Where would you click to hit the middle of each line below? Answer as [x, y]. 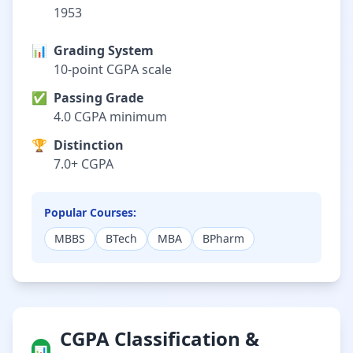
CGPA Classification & [159, 338]
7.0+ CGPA [84, 164]
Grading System [104, 50]
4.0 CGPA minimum [110, 117]
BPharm [223, 238]
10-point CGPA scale [113, 69]
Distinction [89, 145]
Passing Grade [98, 98]
